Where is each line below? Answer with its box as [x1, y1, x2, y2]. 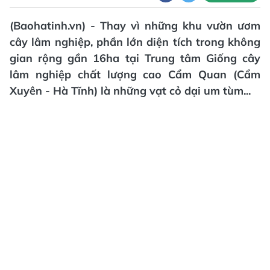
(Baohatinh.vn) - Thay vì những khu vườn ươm [10, 19, 260, 33]
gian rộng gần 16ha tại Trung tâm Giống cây [10, 51, 260, 65]
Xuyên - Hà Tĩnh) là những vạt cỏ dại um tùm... [10, 84, 251, 98]
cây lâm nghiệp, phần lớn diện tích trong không [10, 35, 260, 49]
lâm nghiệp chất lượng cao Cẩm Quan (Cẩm [10, 67, 260, 81]
